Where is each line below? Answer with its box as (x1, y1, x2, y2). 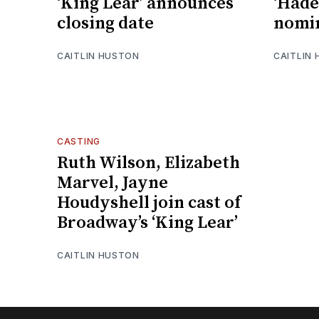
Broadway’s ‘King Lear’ (57, 211, 238, 234)
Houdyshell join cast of (57, 192, 241, 214)
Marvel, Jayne (57, 172, 168, 194)
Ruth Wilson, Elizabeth (57, 152, 240, 174)
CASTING (57, 135, 100, 147)
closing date (57, 12, 154, 34)
